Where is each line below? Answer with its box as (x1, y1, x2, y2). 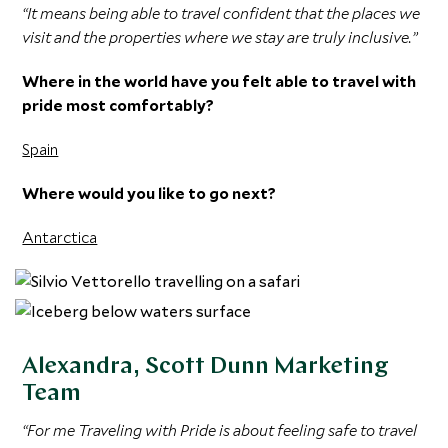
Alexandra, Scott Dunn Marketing (22, 355, 390, 379)
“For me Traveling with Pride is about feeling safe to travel (22, 420, 418, 440)
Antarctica (22, 227, 98, 247)
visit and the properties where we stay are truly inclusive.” (22, 27, 418, 47)
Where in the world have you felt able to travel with (22, 71, 417, 91)
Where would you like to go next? (22, 183, 277, 203)
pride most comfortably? (22, 95, 215, 115)
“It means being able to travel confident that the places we (22, 3, 421, 23)
